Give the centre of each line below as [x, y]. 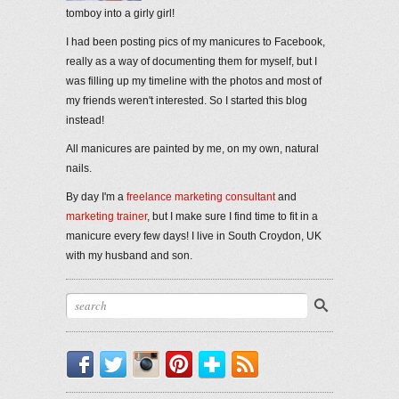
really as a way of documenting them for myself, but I [191, 62]
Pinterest [240, 360]
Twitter [167, 360]
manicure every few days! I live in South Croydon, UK [194, 236]
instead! [85, 121]
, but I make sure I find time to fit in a [232, 217]
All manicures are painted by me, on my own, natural [192, 149]
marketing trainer [106, 217]
